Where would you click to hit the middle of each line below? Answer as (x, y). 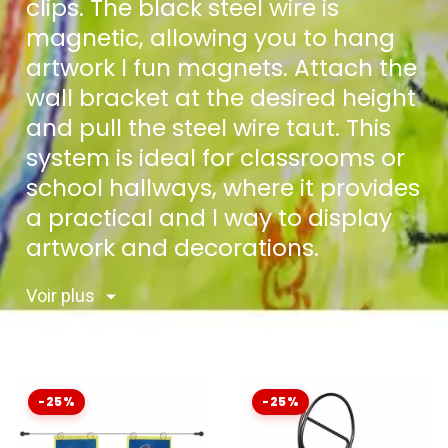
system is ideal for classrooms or (215, 158)
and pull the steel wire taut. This (208, 128)
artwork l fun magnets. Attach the (221, 68)
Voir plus (60, 296)
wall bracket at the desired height (221, 98)
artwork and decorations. (172, 248)
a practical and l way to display (209, 218)
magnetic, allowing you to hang (210, 38)
